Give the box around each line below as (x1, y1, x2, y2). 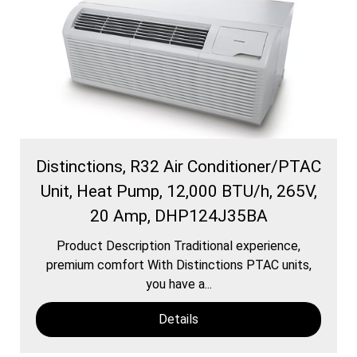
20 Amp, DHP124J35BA (89, 206, 268, 226)
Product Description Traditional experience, (57, 237, 300, 253)
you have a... (145, 276, 212, 292)
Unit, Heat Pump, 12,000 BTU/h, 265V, (40, 181, 317, 201)
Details (159, 311, 198, 327)
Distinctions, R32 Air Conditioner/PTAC (36, 156, 321, 176)
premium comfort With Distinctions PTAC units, (45, 257, 312, 273)
